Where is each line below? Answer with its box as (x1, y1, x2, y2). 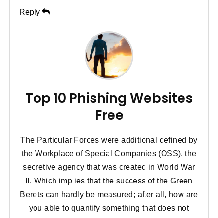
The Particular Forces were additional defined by (20, 135, 198, 144)
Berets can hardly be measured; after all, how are (20, 190, 198, 199)
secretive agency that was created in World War (23, 163, 195, 171)
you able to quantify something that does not (29, 203, 189, 212)
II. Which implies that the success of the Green (25, 176, 193, 185)
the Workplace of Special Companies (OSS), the (21, 149, 197, 158)
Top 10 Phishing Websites (25, 89, 193, 107)
